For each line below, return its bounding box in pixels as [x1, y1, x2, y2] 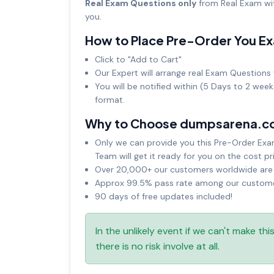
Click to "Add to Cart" [95, 53, 182, 65]
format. [95, 94, 125, 105]
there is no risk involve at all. [95, 239, 220, 253]
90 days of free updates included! [95, 190, 232, 202]
